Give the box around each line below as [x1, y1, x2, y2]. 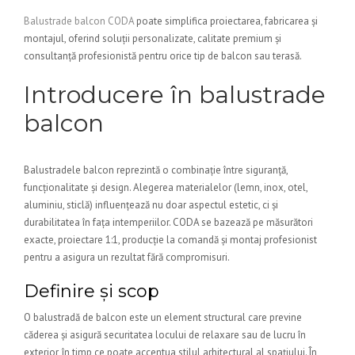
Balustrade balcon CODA [24, 14, 134, 28]
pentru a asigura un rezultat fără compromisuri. [24, 250, 230, 264]
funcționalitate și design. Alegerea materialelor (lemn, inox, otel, [24, 181, 307, 194]
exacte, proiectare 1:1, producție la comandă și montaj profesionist [24, 233, 317, 246]
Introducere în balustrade [24, 80, 326, 109]
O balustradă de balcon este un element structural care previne [24, 311, 302, 324]
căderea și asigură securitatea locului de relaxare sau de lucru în [24, 328, 306, 342]
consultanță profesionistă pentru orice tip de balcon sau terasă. [24, 49, 302, 63]
